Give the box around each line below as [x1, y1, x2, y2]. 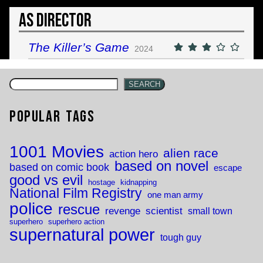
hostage [88, 177, 115, 187]
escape [214, 163, 242, 173]
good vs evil [9, 171, 83, 188]
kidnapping [120, 177, 157, 187]
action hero [109, 147, 158, 160]
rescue [58, 201, 100, 217]
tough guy [160, 231, 201, 242]
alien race [163, 146, 218, 160]
